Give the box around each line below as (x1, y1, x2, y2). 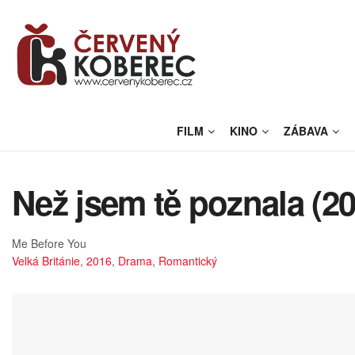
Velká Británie (12, 252, 80, 269)
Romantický (158, 252, 217, 269)
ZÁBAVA (284, 123, 329, 139)
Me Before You (12, 235, 86, 251)
